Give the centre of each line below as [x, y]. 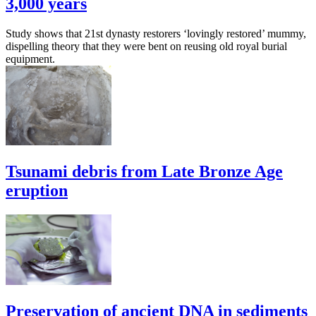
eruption [37, 191]
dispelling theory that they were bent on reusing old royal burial [146, 47]
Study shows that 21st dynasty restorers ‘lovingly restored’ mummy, [156, 34]
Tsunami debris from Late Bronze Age [144, 172]
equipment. [30, 59]
